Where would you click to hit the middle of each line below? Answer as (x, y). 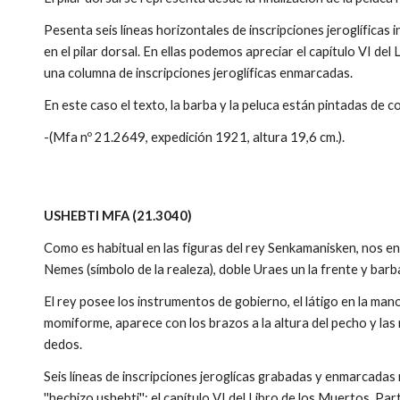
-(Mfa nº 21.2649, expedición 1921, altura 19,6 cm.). (195, 137)
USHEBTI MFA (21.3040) (118, 216)
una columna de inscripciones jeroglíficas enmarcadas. (200, 73)
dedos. (63, 344)
